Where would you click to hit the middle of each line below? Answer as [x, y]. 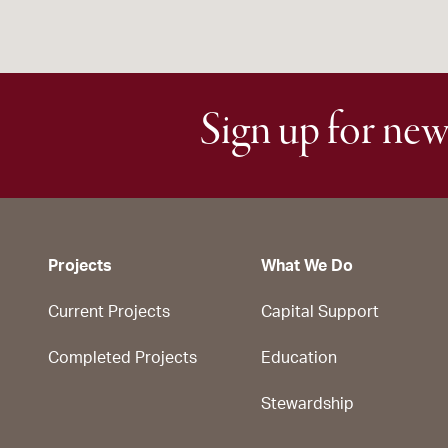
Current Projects [109, 312]
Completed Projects [122, 358]
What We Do [307, 266]
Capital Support [320, 312]
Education [299, 358]
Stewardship [307, 404]
